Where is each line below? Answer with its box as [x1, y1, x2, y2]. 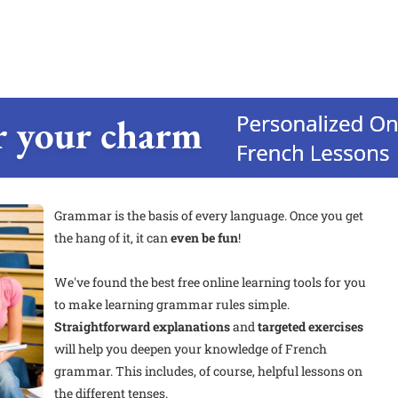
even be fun [171, 228, 239, 246]
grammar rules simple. [154, 295, 291, 313]
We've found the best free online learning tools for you [54, 273, 367, 291]
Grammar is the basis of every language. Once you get [54, 206, 364, 224]
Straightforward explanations [54, 317, 231, 335]
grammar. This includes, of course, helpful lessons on [54, 362, 363, 379]
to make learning [54, 295, 155, 313]
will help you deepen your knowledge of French [54, 339, 328, 357]
